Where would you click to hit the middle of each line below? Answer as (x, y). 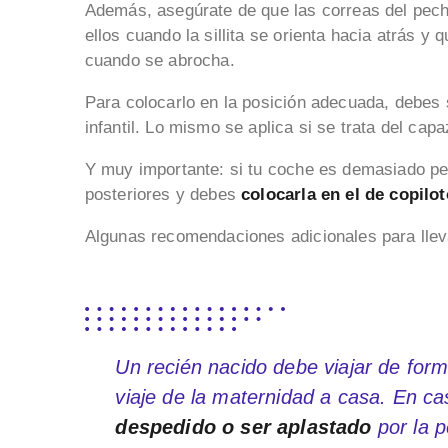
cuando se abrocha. (159, 61)
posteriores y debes (160, 195)
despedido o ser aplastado (243, 427)
